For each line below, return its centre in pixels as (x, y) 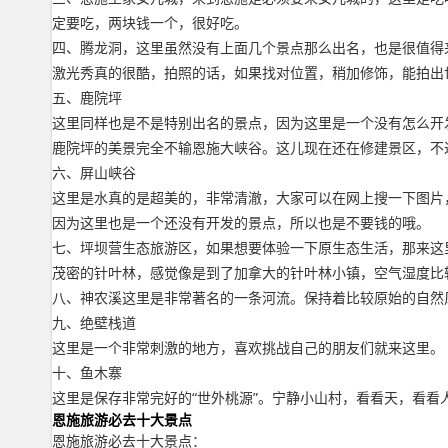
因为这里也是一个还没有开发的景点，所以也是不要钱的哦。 (241, 222)
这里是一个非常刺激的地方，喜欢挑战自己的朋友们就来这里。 (248, 347)
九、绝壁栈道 (94, 322)
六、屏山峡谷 (94, 172)
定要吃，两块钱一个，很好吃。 (150, 22)
